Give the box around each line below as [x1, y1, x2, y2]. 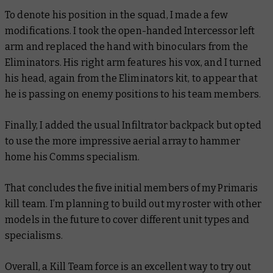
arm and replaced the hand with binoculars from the [5, 41, 249, 53]
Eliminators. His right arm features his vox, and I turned [5, 57, 262, 69]
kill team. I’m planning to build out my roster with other [5, 198, 262, 210]
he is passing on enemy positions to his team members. [5, 88, 263, 101]
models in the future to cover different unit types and [5, 214, 250, 226]
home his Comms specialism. [5, 151, 140, 163]
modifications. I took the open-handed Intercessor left [5, 25, 255, 37]
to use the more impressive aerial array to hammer [5, 135, 240, 147]
